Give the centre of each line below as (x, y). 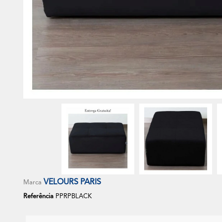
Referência (38, 196)
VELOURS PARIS (72, 182)
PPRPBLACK (74, 196)
